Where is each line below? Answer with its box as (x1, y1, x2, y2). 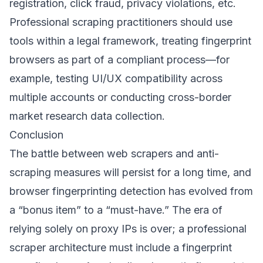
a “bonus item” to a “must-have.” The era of (9, 204, 222, 216)
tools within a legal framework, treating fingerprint (9, 35, 251, 47)
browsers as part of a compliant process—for (9, 53, 230, 66)
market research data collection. (9, 110, 165, 122)
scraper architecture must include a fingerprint (9, 241, 232, 254)
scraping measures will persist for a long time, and (9, 166, 251, 178)
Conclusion (9, 129, 63, 141)
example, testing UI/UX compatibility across (9, 72, 222, 85)
